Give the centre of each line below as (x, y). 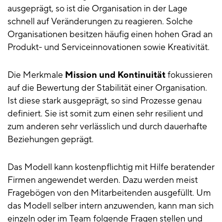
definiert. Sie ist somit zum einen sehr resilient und (105, 114)
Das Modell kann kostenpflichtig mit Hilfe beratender (111, 167)
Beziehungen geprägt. (51, 140)
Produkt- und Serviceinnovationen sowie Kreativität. (109, 48)
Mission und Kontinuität (115, 75)
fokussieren (189, 75)
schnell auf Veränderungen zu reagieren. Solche (100, 22)
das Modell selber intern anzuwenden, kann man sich (111, 206)
